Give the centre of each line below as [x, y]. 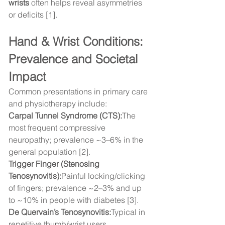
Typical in [129, 212]
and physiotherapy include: [58, 104]
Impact [27, 77]
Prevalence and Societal [75, 59]
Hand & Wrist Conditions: [78, 42]
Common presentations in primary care [79, 92]
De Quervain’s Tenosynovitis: [60, 212]
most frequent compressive [58, 128]
